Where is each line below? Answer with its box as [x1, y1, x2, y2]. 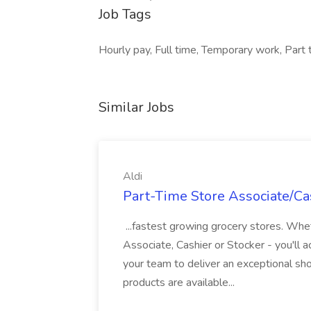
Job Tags [99, 5, 151, 24]
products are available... [123, 275, 237, 290]
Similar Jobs [99, 98, 174, 117]
